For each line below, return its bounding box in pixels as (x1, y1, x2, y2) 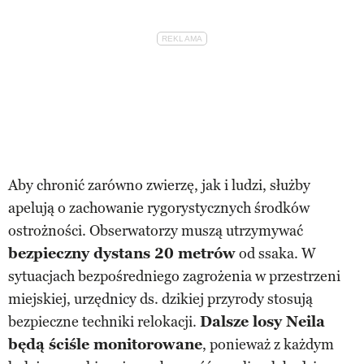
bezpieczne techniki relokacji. (8, 312, 200, 331)
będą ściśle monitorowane (8, 335, 202, 353)
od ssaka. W (236, 244, 316, 262)
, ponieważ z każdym (202, 335, 334, 353)
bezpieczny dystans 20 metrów (8, 244, 236, 262)
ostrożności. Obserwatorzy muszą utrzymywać (8, 221, 303, 240)
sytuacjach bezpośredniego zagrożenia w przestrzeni (8, 266, 340, 285)
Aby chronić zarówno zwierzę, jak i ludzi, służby (8, 175, 310, 194)
